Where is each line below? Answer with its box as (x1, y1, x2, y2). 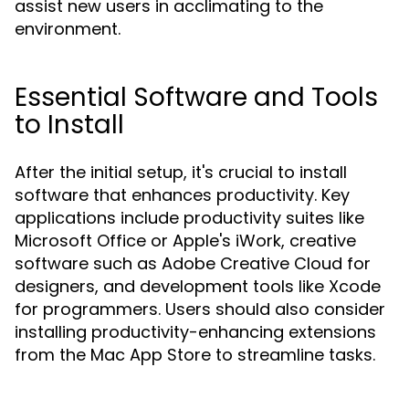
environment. (15, 17, 121, 40)
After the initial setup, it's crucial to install (15, 161, 347, 184)
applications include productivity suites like (15, 206, 364, 229)
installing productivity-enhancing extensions (15, 320, 376, 343)
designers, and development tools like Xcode (15, 275, 381, 298)
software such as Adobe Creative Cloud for (15, 252, 371, 275)
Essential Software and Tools (15, 79, 378, 115)
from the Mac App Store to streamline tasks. (15, 343, 375, 366)
